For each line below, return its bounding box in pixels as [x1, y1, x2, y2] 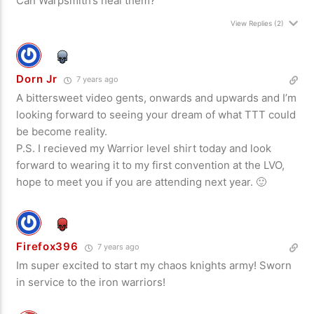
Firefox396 [16, 240, 78, 254]
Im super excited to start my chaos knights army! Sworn [16, 259, 292, 273]
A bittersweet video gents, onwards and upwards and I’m [16, 91, 297, 105]
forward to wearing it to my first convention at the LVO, [16, 158, 285, 172]
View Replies [230, 19, 272, 28]
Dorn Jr [16, 72, 57, 86]
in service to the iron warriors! [16, 275, 166, 289]
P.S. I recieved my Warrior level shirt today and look [16, 142, 272, 156]
